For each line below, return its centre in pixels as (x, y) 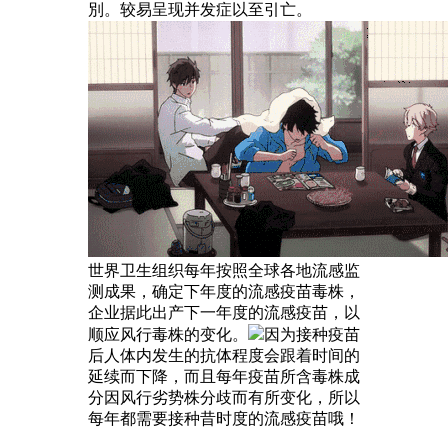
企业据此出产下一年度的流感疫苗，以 (224, 312)
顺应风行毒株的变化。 (168, 334)
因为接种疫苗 (312, 334)
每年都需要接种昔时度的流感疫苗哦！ (224, 418)
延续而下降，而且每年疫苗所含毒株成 (224, 376)
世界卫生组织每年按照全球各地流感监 (224, 270)
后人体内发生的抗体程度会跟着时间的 (224, 355)
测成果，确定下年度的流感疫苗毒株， (224, 291)
